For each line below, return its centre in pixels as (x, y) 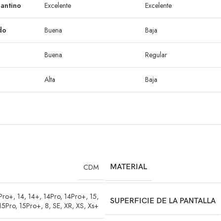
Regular (156, 55)
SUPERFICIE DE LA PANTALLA (163, 201)
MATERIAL (128, 167)
